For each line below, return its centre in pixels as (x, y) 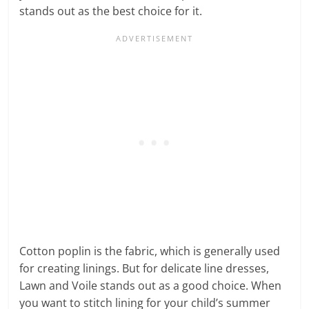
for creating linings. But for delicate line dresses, (144, 268)
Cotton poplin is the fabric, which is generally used (150, 251)
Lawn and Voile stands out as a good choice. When (151, 285)
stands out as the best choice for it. (112, 11)
